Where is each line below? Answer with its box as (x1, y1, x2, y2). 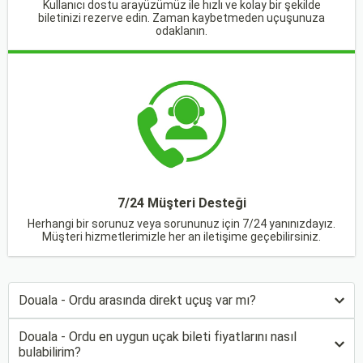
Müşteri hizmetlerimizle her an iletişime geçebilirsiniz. (42, 230, 321, 243)
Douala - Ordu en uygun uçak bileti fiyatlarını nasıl (19, 329, 297, 344)
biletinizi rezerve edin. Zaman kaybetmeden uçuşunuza (38, 11, 325, 24)
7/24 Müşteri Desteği (117, 195, 246, 211)
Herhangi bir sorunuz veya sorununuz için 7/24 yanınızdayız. (28, 217, 335, 230)
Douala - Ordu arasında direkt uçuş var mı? (19, 293, 256, 308)
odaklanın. (156, 24, 207, 37)
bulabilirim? (19, 344, 81, 360)
